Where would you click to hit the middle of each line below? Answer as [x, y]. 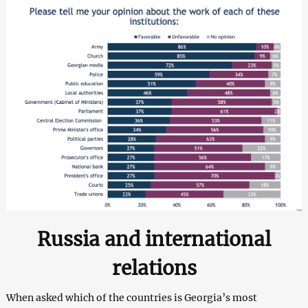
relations [154, 268]
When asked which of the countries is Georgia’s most [131, 298]
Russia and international [154, 240]
